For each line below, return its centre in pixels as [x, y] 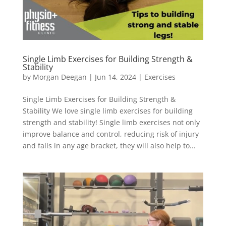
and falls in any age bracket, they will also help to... [109, 146]
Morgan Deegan [60, 77]
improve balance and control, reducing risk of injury [110, 134]
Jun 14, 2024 [115, 77]
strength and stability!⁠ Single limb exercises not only [111, 123]
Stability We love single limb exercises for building [107, 111]
